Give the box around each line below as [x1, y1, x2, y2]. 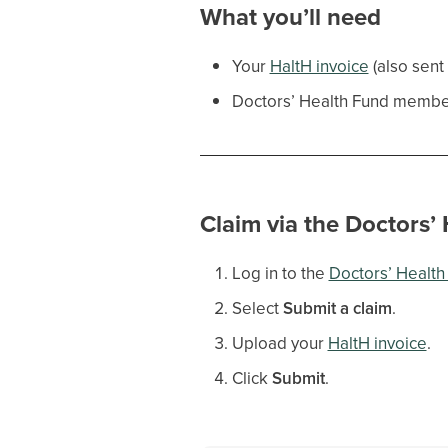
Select [231, 296, 283, 320]
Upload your [231, 331, 328, 355]
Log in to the [231, 261, 329, 285]
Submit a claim [282, 296, 392, 320]
